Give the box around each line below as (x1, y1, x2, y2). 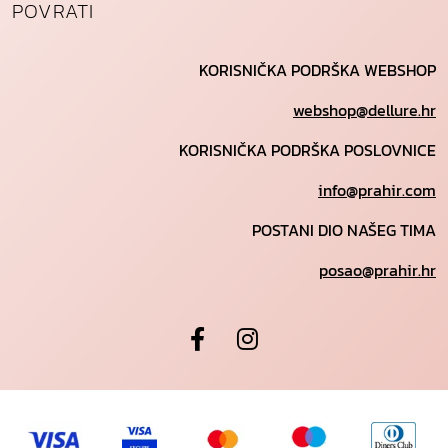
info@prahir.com (318, 178, 436, 203)
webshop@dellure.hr (293, 98, 436, 123)
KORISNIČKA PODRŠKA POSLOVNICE (179, 138, 436, 163)
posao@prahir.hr (319, 258, 436, 283)
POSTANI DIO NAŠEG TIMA (252, 218, 436, 243)
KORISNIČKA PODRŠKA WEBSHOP (199, 58, 436, 83)
